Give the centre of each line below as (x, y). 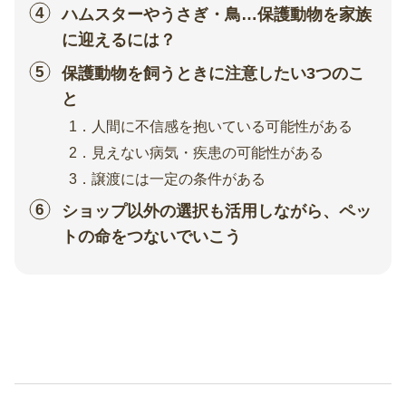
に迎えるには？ (118, 39)
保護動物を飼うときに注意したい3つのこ (213, 73)
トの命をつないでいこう (151, 236)
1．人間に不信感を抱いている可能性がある (210, 126)
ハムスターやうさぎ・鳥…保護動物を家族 (216, 14)
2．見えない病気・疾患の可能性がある (196, 152)
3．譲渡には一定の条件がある (167, 178)
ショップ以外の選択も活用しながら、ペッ (216, 211)
